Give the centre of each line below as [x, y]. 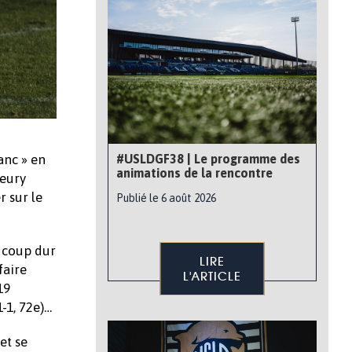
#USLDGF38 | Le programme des [208, 159]
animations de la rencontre [194, 173]
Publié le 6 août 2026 [166, 198]
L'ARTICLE [212, 276]
